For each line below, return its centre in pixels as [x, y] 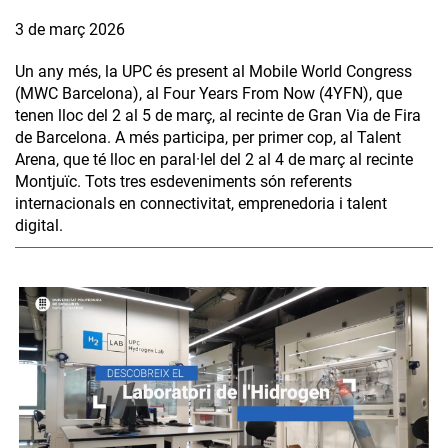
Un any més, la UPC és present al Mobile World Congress [213, 72]
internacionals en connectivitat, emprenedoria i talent [201, 204]
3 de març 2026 [70, 30]
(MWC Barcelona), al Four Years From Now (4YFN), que [208, 94]
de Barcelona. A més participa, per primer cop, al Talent [208, 138]
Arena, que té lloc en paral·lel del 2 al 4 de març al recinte [214, 160]
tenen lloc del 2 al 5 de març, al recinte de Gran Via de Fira [218, 116]
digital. [39, 226]
